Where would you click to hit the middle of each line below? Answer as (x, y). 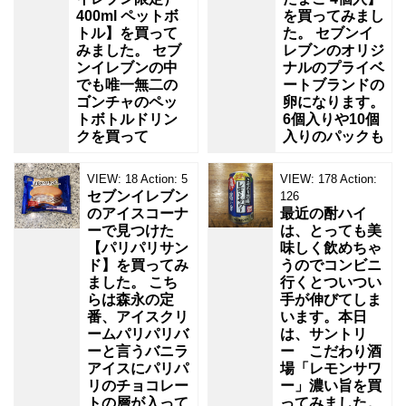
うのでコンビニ (331, 266)
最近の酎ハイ (324, 214)
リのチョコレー (138, 386)
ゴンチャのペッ (127, 102)
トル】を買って (127, 34)
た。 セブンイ (328, 34)
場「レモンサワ (331, 369)
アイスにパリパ (138, 369)
